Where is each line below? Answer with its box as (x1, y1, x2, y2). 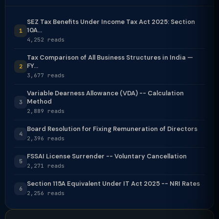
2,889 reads (27, 108, 65, 114)
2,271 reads (27, 162, 65, 169)
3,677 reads (27, 72, 65, 79)
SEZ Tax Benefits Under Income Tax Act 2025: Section (27, 18, 195, 26)
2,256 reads (27, 190, 65, 197)
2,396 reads (27, 135, 65, 142)
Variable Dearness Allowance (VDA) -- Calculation (27, 89, 184, 97)
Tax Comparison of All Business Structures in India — (27, 53, 193, 62)
